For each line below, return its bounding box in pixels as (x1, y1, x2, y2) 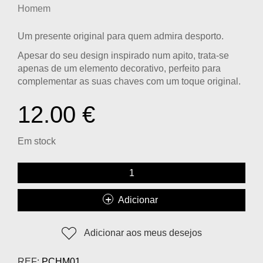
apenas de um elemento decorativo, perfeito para (18, 63, 221, 74)
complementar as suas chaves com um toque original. (18, 76, 241, 87)
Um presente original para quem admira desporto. (18, 31, 224, 42)
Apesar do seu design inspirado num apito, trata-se (18, 50, 229, 61)
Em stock (18, 136, 56, 147)
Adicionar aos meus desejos (83, 227, 202, 238)
